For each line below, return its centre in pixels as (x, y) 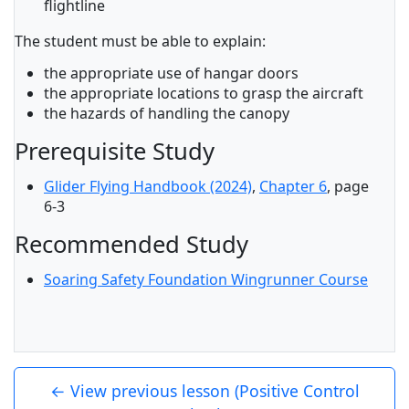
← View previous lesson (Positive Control (204, 391)
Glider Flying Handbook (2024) (148, 186)
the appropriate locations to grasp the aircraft (204, 93)
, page (348, 186)
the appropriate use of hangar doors (171, 73)
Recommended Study (131, 244)
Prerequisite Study (115, 151)
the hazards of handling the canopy (167, 113)
